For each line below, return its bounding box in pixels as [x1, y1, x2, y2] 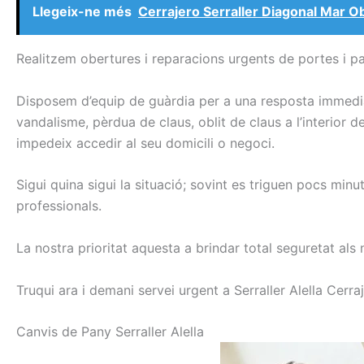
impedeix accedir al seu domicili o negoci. [16, 134, 275, 151]
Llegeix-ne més [32, 3, 132, 20]
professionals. [16, 197, 102, 214]
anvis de [26, 323, 77, 340]
